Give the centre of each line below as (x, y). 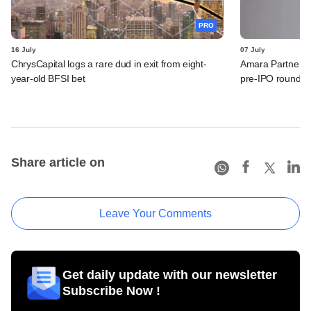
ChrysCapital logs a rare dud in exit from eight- (109, 64)
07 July (253, 49)
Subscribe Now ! (111, 291)
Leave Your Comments (155, 213)
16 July (24, 49)
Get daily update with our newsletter (170, 275)
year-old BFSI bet (48, 78)
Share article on (58, 162)
